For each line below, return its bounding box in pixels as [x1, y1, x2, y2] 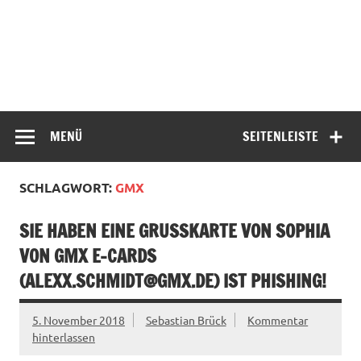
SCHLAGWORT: [19, 178, 115, 196]
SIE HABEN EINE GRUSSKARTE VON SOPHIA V [19, 218, 330, 244]
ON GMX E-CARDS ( [19, 243, 156, 269]
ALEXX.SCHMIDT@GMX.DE [25, 268, 214, 294]
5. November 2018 [32, 313, 125, 328]
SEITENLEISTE [243, 127, 319, 145]
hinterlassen [32, 330, 95, 345]
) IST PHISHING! [214, 268, 326, 294]
